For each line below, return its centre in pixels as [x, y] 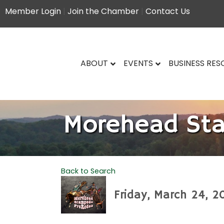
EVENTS [138, 63]
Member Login [33, 11]
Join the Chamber [103, 11]
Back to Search [88, 171]
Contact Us [168, 11]
